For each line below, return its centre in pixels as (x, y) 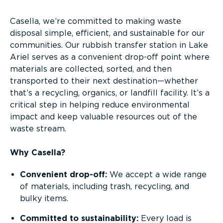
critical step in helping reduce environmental (100, 105)
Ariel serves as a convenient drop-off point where (110, 57)
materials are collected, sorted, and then (91, 69)
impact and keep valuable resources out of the (104, 117)
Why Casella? (38, 153)
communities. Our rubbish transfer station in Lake (109, 45)
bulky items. (44, 198)
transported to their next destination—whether (104, 81)
